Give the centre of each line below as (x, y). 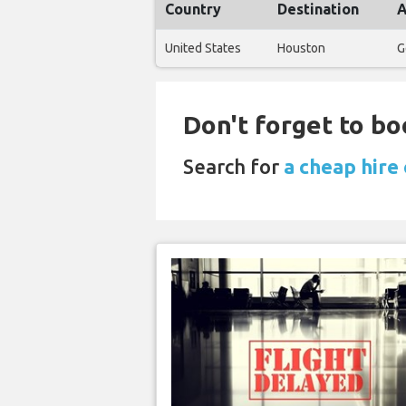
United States (203, 48)
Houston (301, 48)
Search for (233, 167)
